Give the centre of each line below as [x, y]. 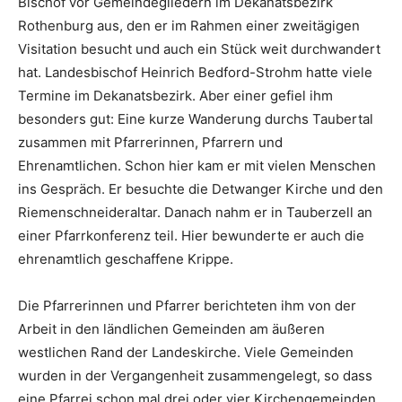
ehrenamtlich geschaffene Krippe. [126, 258]
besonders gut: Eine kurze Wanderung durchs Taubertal [196, 118]
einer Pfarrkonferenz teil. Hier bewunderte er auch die [191, 235]
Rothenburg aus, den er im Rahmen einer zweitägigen [189, 25]
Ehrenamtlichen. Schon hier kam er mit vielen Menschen [197, 165]
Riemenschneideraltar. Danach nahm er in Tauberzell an [195, 212]
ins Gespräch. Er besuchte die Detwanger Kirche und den [201, 188]
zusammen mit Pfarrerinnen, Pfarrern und [150, 142]
